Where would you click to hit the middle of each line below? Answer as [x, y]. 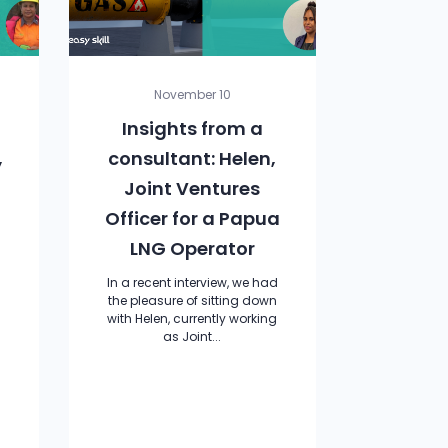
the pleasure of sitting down [192, 300]
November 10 [192, 94]
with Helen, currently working [192, 318]
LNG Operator [192, 248]
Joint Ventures [192, 188]
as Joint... [192, 336]
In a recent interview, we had [192, 282]
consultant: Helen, [192, 158]
